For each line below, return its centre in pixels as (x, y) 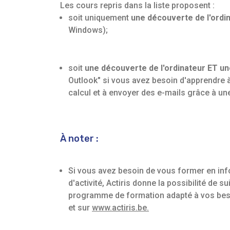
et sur (80, 208)
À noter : (79, 139)
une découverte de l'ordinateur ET (151, 68)
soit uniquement (99, 18)
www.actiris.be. (120, 208)
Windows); (88, 30)
